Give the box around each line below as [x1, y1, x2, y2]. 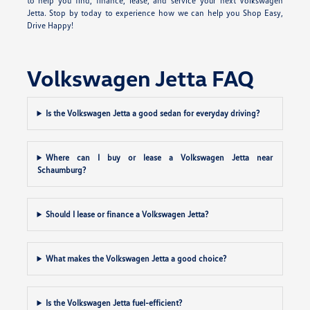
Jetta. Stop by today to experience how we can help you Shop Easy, [26, 7, 284, 18]
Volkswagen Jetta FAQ [26, 64, 254, 91]
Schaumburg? [37, 164, 86, 175]
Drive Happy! [26, 19, 73, 30]
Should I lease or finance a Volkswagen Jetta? [46, 208, 209, 219]
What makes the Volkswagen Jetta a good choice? [46, 253, 227, 264]
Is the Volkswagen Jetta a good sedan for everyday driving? [46, 107, 260, 118]
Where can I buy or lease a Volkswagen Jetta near [46, 152, 273, 163]
